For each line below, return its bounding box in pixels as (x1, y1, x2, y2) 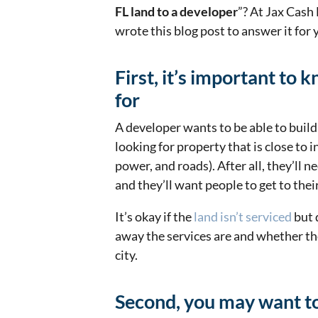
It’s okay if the (115, 209, 194, 225)
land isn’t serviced (194, 209, 292, 225)
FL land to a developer (115, 4, 238, 20)
